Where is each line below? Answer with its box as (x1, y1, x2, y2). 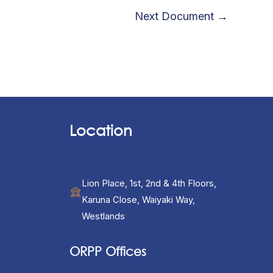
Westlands (81, 211, 125, 222)
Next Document (135, 10, 217, 23)
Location (69, 121, 132, 140)
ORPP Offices (69, 244, 146, 259)
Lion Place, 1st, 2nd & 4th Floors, (81, 178, 216, 189)
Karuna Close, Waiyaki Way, (81, 194, 195, 205)
